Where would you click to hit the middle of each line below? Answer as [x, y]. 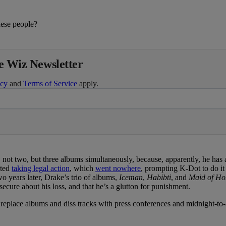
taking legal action [41, 168]
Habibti [159, 178]
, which [82, 168]
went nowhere [118, 168]
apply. [88, 84]
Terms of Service [50, 84]
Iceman [131, 178]
